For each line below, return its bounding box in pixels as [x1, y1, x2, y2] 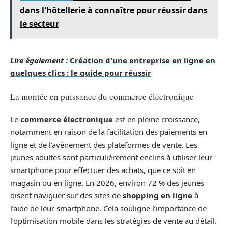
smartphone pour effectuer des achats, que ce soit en [10, 165, 196, 176]
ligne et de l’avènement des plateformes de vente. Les [10, 139, 197, 150]
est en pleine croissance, [113, 114, 200, 125]
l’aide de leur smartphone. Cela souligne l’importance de [10, 203, 207, 214]
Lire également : [10, 55, 68, 66]
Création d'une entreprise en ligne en [70, 55, 215, 66]
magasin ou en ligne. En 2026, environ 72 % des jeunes [10, 178, 204, 188]
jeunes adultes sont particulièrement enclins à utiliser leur [10, 152, 212, 163]
